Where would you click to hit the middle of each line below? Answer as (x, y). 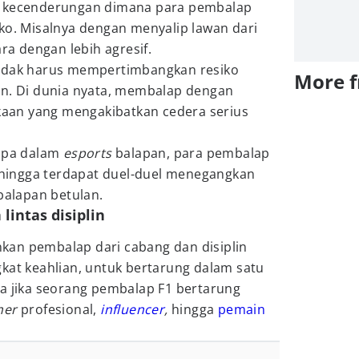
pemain (242, 309)
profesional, (59, 309)
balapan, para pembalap (191, 153)
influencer (133, 309)
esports (87, 153)
